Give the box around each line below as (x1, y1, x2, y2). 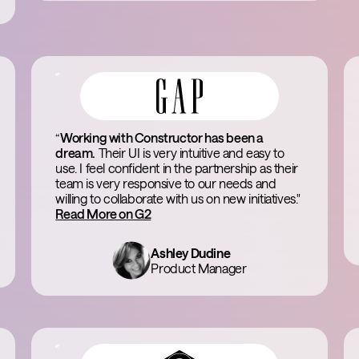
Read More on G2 (55, 206, 151, 221)
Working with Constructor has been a (59, 130, 264, 145)
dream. (55, 145, 95, 160)
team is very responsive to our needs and (55, 175, 276, 191)
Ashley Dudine (151, 245, 231, 260)
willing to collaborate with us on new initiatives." (55, 191, 301, 206)
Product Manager (151, 260, 247, 276)
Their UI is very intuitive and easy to (95, 145, 284, 160)
